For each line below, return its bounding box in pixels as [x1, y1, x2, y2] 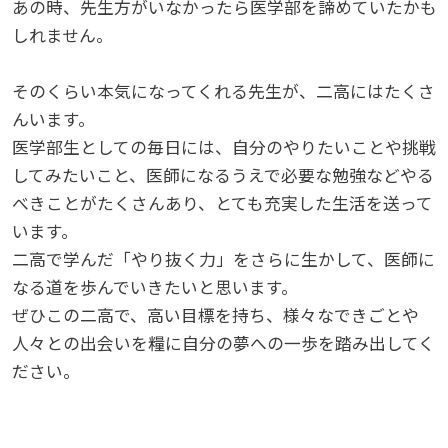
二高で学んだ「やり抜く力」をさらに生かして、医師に [11, 249, 435, 271]
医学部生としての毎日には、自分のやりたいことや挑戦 [11, 137, 436, 159]
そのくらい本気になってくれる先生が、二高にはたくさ [11, 81, 435, 103]
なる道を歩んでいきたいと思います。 [11, 277, 298, 299]
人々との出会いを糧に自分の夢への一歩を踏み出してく [11, 333, 435, 355]
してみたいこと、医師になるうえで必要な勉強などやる [11, 165, 434, 187]
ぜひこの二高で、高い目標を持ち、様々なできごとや [11, 305, 419, 327]
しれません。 [11, 25, 113, 47]
